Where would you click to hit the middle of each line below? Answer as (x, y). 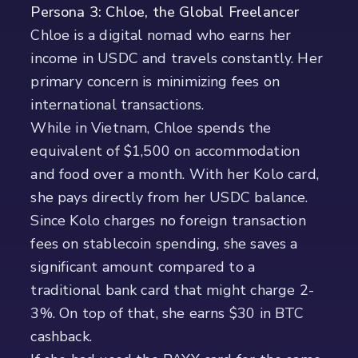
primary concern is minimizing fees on (155, 82)
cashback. (62, 337)
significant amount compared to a (143, 267)
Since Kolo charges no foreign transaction (168, 221)
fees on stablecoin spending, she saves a (164, 244)
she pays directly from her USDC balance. (169, 198)
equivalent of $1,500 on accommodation (165, 151)
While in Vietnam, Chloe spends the (151, 128)
